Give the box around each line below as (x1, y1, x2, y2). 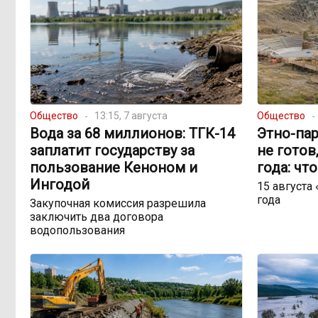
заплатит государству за (30, 142, 194, 160)
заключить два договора (30, 210, 163, 224)
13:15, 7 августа (94, 110, 168, 122)
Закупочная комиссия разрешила (30, 197, 206, 211)
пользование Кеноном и (30, 159, 197, 177)
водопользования (30, 224, 125, 238)
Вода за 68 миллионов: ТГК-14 (30, 125, 235, 143)
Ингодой (30, 176, 89, 194)
